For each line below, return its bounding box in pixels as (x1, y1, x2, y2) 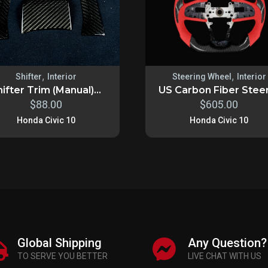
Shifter (15, 71, 42, 81)
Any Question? (188, 235, 267, 250)
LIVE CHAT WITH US (188, 251, 261, 261)
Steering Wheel (172, 71, 232, 81)
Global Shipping (17, 235, 102, 250)
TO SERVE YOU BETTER (17, 251, 108, 261)
